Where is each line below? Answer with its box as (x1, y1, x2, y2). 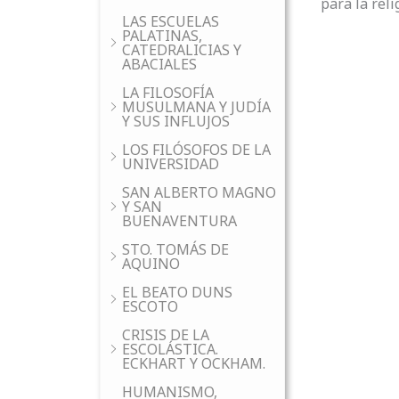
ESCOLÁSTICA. (122, 339, 218, 359)
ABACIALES (122, 54, 197, 74)
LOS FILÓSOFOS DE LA (122, 140, 271, 159)
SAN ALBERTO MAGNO (122, 183, 276, 202)
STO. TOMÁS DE (122, 240, 229, 259)
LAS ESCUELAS (122, 12, 219, 31)
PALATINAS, (122, 26, 202, 45)
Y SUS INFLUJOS (122, 111, 230, 131)
